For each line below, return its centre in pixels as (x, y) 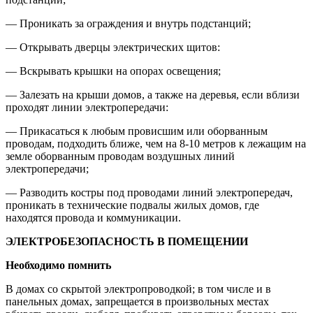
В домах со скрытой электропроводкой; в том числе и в (138, 289)
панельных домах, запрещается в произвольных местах (137, 301)
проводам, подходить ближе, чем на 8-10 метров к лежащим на (156, 143)
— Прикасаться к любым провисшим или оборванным (137, 131)
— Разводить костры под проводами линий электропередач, (149, 192)
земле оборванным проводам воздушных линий (120, 156)
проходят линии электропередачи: (87, 107)
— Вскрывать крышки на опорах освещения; (113, 71)
